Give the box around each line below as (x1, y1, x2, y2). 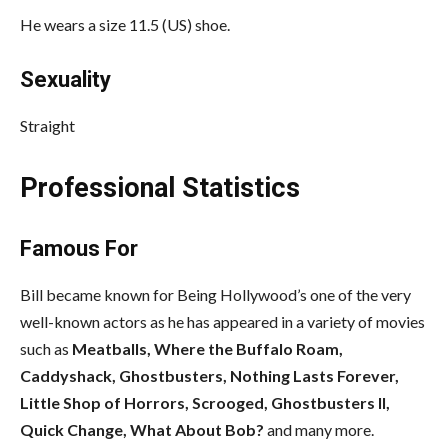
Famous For (20, 235, 138, 261)
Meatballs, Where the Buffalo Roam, (69, 338, 343, 358)
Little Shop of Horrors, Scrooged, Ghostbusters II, (20, 392, 390, 412)
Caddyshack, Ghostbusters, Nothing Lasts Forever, (20, 365, 399, 385)
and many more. (267, 419, 374, 439)
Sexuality (20, 66, 111, 92)
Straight (20, 115, 75, 135)
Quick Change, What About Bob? (20, 419, 267, 439)
